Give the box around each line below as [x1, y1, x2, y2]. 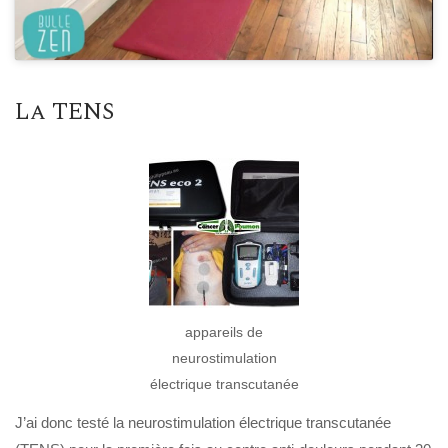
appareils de [185, 324, 263, 341]
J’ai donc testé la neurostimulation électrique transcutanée [15, 413, 391, 431]
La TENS [15, 94, 114, 131]
